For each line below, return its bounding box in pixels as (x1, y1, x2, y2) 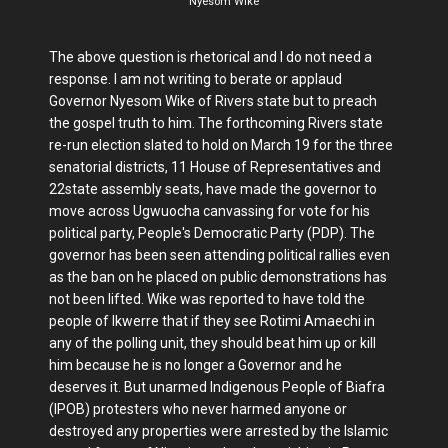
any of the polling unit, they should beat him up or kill (49, 335, 376, 351)
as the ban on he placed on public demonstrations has (49, 269, 387, 285)
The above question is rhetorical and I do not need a (49, 49, 372, 65)
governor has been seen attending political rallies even (49, 247, 390, 263)
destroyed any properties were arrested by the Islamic (49, 423, 388, 439)
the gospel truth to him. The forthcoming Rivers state (49, 115, 383, 131)
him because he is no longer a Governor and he (49, 357, 342, 373)
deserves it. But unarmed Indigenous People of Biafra (49, 379, 385, 395)
